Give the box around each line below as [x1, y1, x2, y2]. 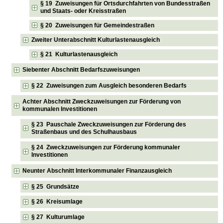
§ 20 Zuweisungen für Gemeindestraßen [40, 21, 155, 29]
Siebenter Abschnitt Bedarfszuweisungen [22, 66, 140, 74]
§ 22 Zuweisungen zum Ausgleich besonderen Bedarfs [31, 82, 187, 89]
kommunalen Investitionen [22, 105, 98, 112]
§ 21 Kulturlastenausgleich [40, 51, 118, 58]
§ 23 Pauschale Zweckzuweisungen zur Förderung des [31, 121, 187, 128]
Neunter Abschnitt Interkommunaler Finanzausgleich [22, 167, 172, 174]
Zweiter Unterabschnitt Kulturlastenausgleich [31, 36, 160, 44]
